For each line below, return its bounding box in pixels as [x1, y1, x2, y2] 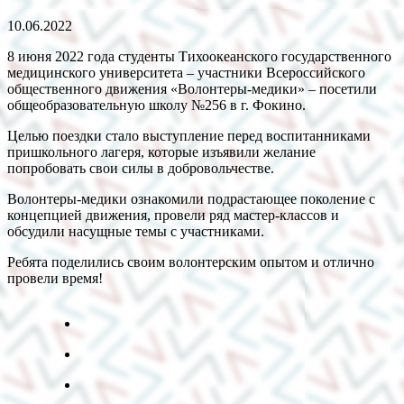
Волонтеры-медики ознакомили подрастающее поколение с [7, 190, 375, 207]
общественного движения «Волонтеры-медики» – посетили [7, 80, 377, 96]
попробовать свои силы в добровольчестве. [7, 160, 274, 176]
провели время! [7, 270, 103, 286]
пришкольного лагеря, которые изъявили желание [7, 143, 316, 160]
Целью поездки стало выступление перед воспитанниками [7, 127, 371, 143]
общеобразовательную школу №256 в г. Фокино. [7, 96, 306, 113]
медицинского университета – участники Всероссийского [7, 64, 365, 80]
